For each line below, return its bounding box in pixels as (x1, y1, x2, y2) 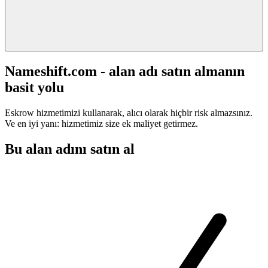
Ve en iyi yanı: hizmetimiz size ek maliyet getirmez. (5, 118, 198, 129)
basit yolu (5, 79, 64, 95)
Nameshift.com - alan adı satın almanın (5, 63, 245, 79)
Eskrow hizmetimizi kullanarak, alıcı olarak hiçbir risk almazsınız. (5, 107, 252, 118)
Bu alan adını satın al (5, 141, 135, 157)
